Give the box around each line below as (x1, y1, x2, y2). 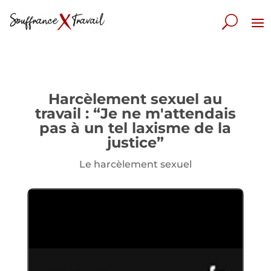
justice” (106, 134, 164, 151)
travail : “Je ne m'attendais (34, 105, 236, 122)
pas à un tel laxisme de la (39, 119, 232, 137)
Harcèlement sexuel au (48, 90, 223, 108)
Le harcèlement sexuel (79, 158, 192, 170)
